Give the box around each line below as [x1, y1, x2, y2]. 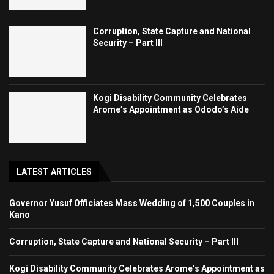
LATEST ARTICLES [17, 167, 92, 177]
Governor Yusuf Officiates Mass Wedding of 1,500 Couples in [9, 198, 254, 209]
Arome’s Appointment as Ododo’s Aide [93, 104, 250, 114]
